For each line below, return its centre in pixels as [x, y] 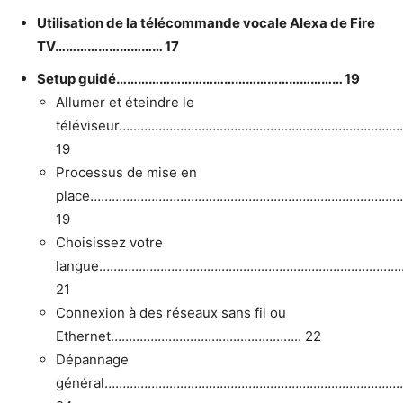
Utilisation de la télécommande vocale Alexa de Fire [206, 22]
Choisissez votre [109, 242]
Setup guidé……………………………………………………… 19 [198, 78]
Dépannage [92, 359]
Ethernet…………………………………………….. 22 [188, 336]
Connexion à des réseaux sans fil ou [171, 312]
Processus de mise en [126, 172]
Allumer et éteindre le [125, 102]
